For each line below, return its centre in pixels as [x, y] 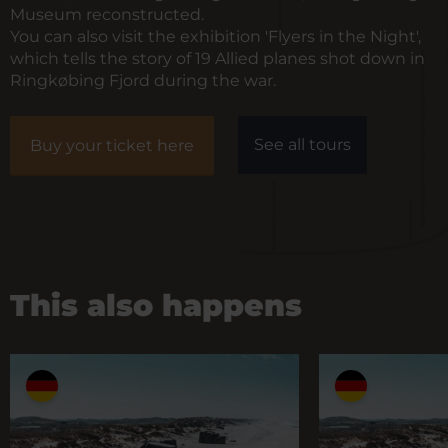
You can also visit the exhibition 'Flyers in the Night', [215, 36]
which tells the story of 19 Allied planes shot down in [217, 58]
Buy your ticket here [112, 145]
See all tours [302, 144]
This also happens [156, 305]
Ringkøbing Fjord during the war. [143, 80]
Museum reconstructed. [107, 14]
